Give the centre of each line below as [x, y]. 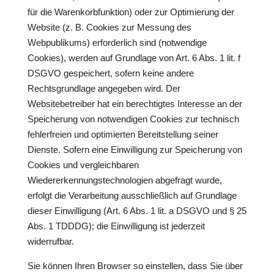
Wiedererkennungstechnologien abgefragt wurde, [124, 180]
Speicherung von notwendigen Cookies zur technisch [133, 119]
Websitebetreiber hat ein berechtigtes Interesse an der [135, 104]
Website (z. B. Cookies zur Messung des [109, 27]
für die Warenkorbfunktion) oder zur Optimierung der [131, 12]
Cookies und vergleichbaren [83, 165]
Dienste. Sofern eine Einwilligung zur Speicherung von [135, 150]
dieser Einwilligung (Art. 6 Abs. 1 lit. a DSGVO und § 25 [137, 211]
